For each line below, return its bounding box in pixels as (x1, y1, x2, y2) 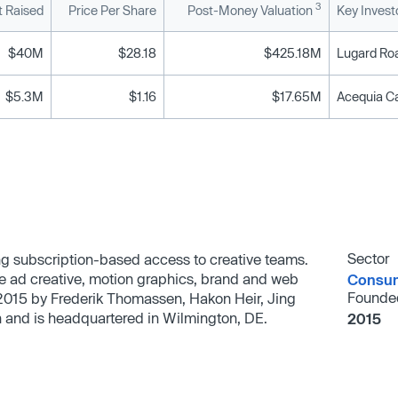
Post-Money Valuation (187, 2, 315, 18)
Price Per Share (68, 2, 156, 18)
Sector (346, 249, 389, 267)
